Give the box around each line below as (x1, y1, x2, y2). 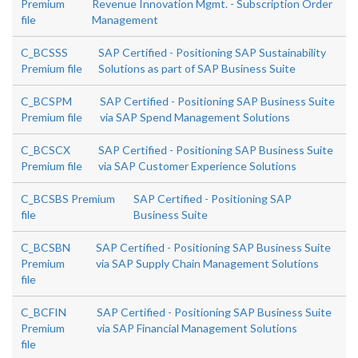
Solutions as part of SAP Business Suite (97, 62, 296, 76)
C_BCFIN (21, 305, 66, 320)
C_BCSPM (21, 94, 72, 109)
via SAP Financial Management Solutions (96, 321, 297, 336)
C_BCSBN (21, 241, 70, 255)
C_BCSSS (21, 46, 68, 60)
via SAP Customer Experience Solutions (98, 159, 297, 173)
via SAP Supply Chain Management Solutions (95, 257, 319, 271)
